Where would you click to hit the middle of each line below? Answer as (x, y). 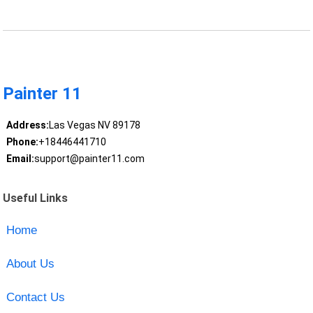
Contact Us (35, 297)
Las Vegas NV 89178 (94, 125)
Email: (20, 159)
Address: (27, 125)
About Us (30, 263)
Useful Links (36, 198)
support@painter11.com (89, 159)
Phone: (22, 142)
